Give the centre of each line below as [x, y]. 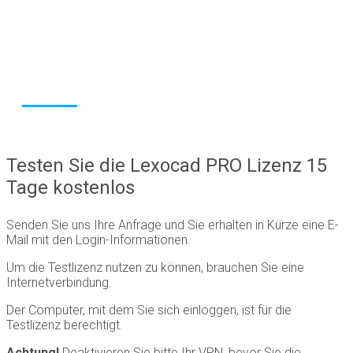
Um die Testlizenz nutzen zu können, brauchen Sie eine [155, 268]
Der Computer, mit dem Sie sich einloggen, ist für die [149, 310]
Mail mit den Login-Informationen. [100, 240]
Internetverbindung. [61, 282]
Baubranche [96, 60]
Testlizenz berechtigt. [65, 325]
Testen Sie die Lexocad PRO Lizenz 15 [167, 165]
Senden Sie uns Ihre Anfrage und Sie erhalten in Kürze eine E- [173, 225]
